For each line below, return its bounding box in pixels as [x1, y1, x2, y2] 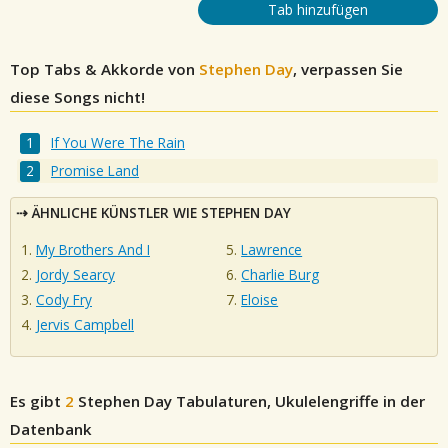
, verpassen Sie [293, 59, 403, 79]
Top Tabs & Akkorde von [10, 59, 199, 79]
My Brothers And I [36, 239, 150, 259]
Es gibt [10, 390, 65, 411]
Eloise [241, 289, 279, 309]
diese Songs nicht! [10, 87, 145, 107]
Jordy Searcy [36, 264, 115, 284]
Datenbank [10, 418, 92, 439]
